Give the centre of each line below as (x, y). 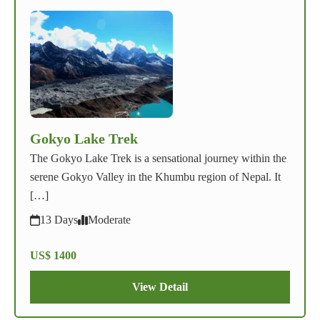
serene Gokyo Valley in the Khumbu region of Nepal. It (155, 177)
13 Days (59, 220)
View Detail (160, 287)
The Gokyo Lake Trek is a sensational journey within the (158, 159)
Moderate (109, 220)
